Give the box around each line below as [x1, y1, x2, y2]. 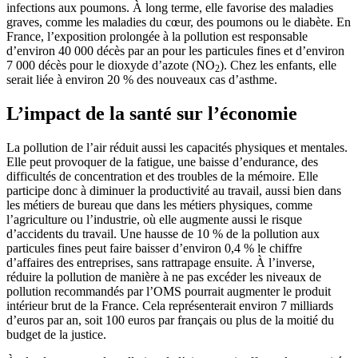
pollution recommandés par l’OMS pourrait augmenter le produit [6, 284, 331, 298]
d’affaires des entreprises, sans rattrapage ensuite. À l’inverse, [6, 255, 315, 269]
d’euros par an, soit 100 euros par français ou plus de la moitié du [6, 312, 334, 327]
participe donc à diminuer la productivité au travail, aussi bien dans [6, 183, 341, 197]
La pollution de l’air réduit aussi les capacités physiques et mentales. [6, 140, 348, 154]
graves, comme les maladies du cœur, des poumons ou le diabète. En [6, 14, 351, 29]
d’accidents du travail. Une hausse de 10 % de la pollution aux [6, 226, 320, 241]
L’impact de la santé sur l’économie [6, 102, 297, 124]
